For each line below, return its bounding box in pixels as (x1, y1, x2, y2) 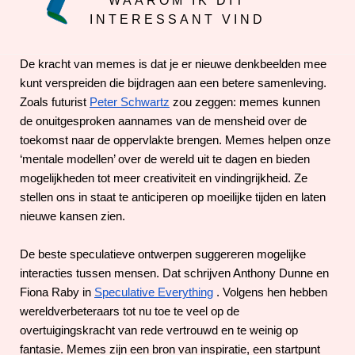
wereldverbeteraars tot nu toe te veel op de (20, 304, 239, 318)
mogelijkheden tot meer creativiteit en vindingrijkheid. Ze (20, 171, 307, 185)
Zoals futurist (20, 95, 90, 109)
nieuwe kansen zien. (20, 209, 125, 223)
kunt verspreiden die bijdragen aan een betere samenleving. (20, 76, 326, 90)
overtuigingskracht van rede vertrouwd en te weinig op (20, 323, 298, 337)
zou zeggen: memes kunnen (173, 95, 320, 109)
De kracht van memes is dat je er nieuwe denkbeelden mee (20, 57, 326, 71)
